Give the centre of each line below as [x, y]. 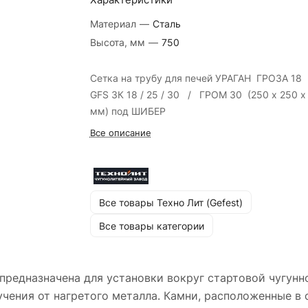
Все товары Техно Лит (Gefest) [170, 202]
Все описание [120, 133]
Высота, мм [119, 42]
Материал [114, 24]
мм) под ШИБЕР [128, 111]
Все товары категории [151, 225]
